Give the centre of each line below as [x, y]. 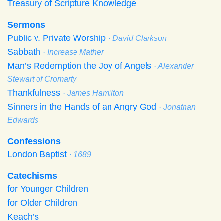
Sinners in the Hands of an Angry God [83, 106]
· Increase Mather [73, 52]
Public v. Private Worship [58, 38]
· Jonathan [177, 107]
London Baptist [38, 154]
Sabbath [25, 52]
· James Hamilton [93, 93]
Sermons [26, 24]
